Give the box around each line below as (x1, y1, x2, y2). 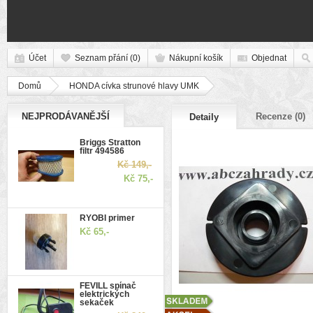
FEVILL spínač (80, 281, 136, 291)
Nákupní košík (169, 53, 223, 63)
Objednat (252, 53, 286, 63)
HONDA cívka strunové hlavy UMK (69, 81, 199, 91)
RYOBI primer (80, 213, 135, 223)
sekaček (80, 298, 114, 307)
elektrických (80, 289, 129, 299)
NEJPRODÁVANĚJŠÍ (22, 111, 110, 122)
